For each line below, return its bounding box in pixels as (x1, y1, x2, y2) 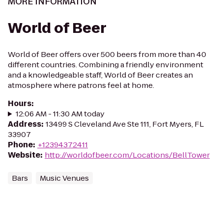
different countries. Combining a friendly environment (8, 59, 203, 70)
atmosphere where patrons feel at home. (8, 80, 154, 90)
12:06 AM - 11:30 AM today (15, 109, 105, 119)
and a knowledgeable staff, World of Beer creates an (8, 70, 193, 80)
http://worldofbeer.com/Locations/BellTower (45, 150, 210, 160)
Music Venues (40, 173, 89, 183)
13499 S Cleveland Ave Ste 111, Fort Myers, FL (46, 119, 204, 129)
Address (8, 119, 41, 129)
